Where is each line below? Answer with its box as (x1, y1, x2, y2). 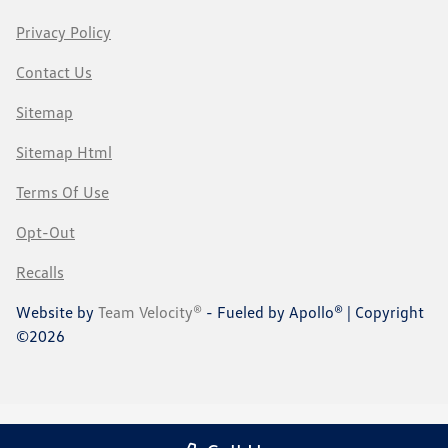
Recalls (16, 261, 64, 282)
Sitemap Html (16, 141, 112, 162)
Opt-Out (16, 221, 75, 242)
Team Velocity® (98, 301, 202, 322)
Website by (16, 301, 98, 322)
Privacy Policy (16, 21, 111, 42)
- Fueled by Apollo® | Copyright (202, 301, 424, 322)
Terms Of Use (16, 181, 109, 202)
